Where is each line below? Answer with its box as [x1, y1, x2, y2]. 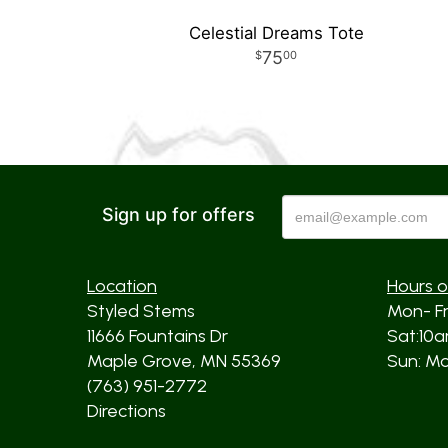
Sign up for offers [102, 204, 255, 225]
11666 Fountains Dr [87, 325, 228, 347]
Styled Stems [87, 300, 195, 322]
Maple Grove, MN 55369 [87, 350, 281, 372]
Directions [87, 400, 166, 422]
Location [87, 275, 157, 297]
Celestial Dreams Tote [188, 23, 364, 43]
